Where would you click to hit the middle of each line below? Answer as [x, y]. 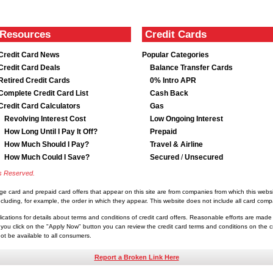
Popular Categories [175, 55]
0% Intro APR [173, 80]
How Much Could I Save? [47, 157]
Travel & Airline [176, 144]
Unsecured [204, 157]
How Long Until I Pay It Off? [51, 132]
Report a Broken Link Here [136, 257]
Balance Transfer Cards [191, 68]
